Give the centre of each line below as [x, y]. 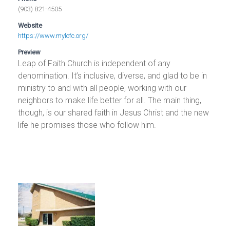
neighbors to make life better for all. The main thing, [110, 100]
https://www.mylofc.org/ [53, 35]
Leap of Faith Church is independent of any [94, 63]
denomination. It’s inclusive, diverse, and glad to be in [113, 75]
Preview [30, 52]
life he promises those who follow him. [87, 125]
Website [30, 25]
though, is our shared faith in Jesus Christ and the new [114, 112]
